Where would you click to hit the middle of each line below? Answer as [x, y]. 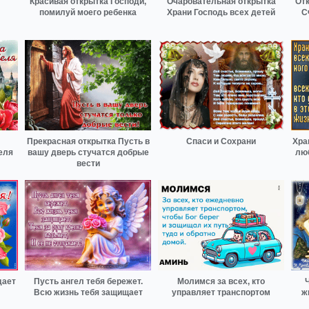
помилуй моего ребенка [88, 13]
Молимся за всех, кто [221, 281]
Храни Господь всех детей [221, 13]
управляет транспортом [221, 292]
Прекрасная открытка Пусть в [88, 142]
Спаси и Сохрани [221, 142]
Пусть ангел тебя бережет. [88, 281]
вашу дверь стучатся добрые [88, 153]
